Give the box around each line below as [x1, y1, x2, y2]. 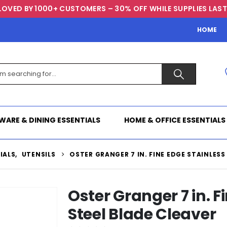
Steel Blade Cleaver [68, 204, 216, 225]
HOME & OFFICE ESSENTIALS [124, 115, 225, 126]
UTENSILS [21, 150, 56, 159]
